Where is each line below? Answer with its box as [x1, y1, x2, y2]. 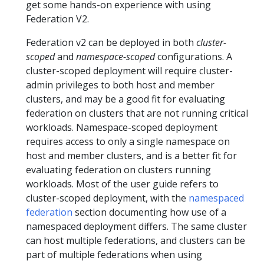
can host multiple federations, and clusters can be [26, 234, 245, 247]
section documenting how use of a [72, 206, 226, 219]
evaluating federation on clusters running [26, 163, 211, 176]
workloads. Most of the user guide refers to [26, 177, 219, 190]
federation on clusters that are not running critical [26, 107, 248, 120]
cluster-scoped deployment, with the [26, 192, 189, 204]
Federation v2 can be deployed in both [26, 36, 196, 49]
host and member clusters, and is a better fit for [26, 149, 237, 162]
